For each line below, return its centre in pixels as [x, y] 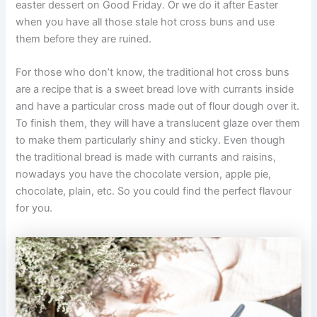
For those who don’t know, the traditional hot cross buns [153, 72]
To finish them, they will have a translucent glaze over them [158, 123]
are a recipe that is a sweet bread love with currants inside [155, 89]
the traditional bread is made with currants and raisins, [146, 157]
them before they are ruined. [84, 39]
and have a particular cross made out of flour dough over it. [158, 106]
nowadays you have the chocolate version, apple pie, [144, 174]
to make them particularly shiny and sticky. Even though [151, 140]
